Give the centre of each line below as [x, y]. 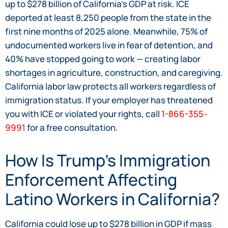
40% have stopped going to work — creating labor [103, 59]
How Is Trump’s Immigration [108, 160]
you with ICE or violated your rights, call [83, 113]
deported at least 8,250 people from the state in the [108, 17]
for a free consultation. [72, 127]
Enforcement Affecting [91, 179]
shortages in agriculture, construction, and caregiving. [114, 72]
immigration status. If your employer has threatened [109, 100]
